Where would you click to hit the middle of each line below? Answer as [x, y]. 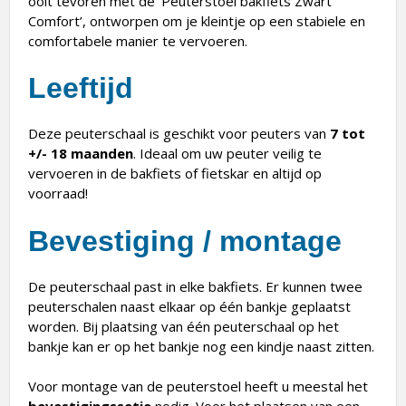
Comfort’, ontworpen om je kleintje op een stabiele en [197, 20]
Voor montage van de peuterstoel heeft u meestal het [198, 387]
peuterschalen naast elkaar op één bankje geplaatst [189, 306]
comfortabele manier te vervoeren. [138, 40]
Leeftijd [81, 88]
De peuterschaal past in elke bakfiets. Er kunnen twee [195, 286]
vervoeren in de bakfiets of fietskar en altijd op [175, 174]
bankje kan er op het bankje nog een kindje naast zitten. [201, 346]
